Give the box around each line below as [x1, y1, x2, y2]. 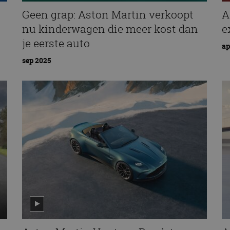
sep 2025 [22, 55, 51, 66]
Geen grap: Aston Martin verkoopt [22, 7, 194, 22]
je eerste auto [22, 35, 90, 50]
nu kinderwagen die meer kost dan [22, 21, 198, 36]
